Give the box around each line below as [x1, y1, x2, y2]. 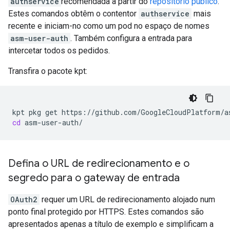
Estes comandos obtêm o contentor [8, 9, 139, 19]
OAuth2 [10, 195, 37, 205]
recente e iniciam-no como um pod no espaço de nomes [8, 21, 209, 31]
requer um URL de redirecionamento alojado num [40, 195, 215, 205]
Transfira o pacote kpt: [8, 66, 87, 76]
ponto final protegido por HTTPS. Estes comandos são [8, 207, 204, 217]
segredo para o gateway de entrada [8, 171, 180, 185]
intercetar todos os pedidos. [8, 46, 110, 56]
